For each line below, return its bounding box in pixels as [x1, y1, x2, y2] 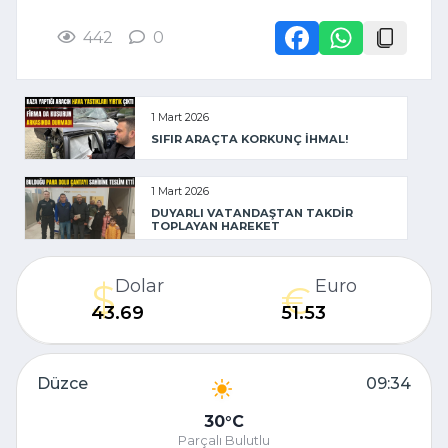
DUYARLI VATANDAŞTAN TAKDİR [151, 205, 353, 220]
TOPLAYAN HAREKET [151, 218, 280, 233]
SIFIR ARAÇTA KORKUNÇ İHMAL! [151, 132, 349, 147]
